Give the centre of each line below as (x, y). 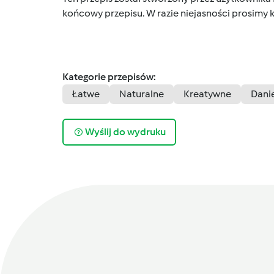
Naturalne (142, 94)
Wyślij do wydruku (125, 132)
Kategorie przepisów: (109, 76)
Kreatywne (207, 94)
